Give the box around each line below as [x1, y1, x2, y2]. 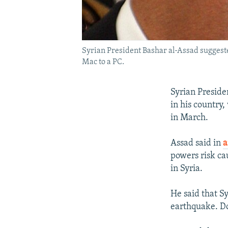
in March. [170, 112, 209, 123]
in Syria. [170, 163, 203, 174]
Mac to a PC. [81, 58, 124, 66]
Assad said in [170, 138, 223, 148]
